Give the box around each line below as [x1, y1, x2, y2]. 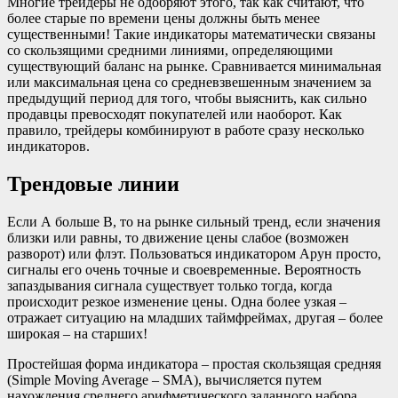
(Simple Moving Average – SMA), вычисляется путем [7, 371, 322, 387]
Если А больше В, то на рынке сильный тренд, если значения [7, 213, 380, 229]
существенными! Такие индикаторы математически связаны [7, 26, 376, 42]
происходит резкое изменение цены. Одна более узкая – [7, 293, 346, 309]
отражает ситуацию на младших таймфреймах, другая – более [7, 309, 383, 325]
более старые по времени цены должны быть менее [7, 10, 320, 26]
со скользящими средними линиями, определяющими [7, 42, 333, 58]
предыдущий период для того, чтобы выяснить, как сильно [7, 90, 367, 106]
